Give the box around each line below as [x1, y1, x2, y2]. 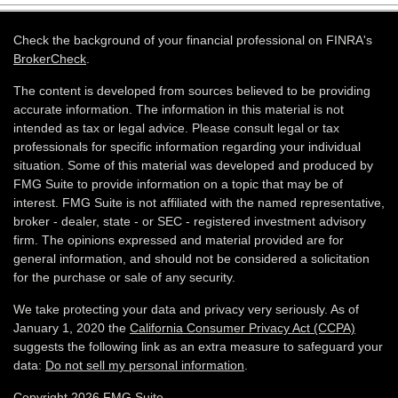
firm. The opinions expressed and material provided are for [13, 233, 344, 247]
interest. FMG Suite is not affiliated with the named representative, [13, 195, 385, 210]
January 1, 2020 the [13, 321, 130, 335]
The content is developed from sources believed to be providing [13, 84, 370, 98]
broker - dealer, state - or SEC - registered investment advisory [13, 214, 366, 228]
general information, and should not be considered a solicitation [13, 251, 370, 266]
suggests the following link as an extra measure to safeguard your [13, 339, 383, 354]
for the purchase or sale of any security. [13, 270, 235, 284]
